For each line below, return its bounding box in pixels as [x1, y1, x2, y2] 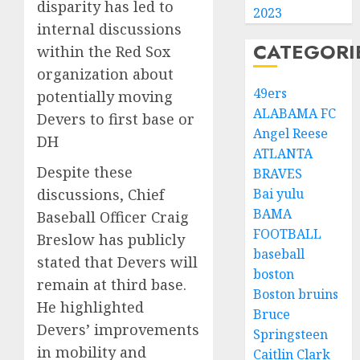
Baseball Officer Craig [37, 207, 189, 227]
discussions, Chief [37, 185, 164, 204]
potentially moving [37, 87, 173, 106]
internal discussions [37, 19, 182, 39]
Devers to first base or [37, 109, 194, 129]
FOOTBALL [253, 225, 322, 243]
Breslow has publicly [37, 230, 185, 249]
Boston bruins [253, 285, 339, 303]
